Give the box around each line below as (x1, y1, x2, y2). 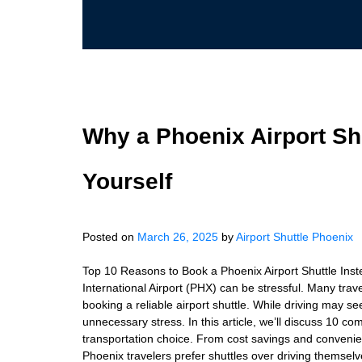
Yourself (82, 169, 172, 194)
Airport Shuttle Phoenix (236, 230, 353, 243)
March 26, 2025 (137, 230, 218, 243)
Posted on (82, 230, 137, 243)
